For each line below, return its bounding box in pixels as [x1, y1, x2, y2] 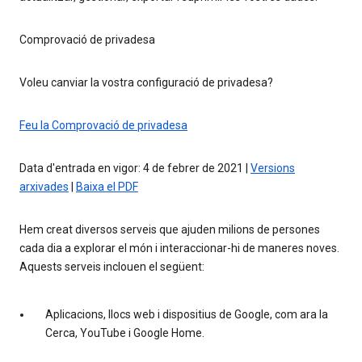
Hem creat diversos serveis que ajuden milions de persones [19, 223, 320, 237]
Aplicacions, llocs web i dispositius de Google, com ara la [45, 308, 328, 322]
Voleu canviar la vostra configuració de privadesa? [19, 76, 273, 90]
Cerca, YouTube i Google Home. [45, 326, 204, 340]
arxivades [19, 180, 69, 194]
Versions [250, 162, 295, 175]
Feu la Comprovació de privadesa [19, 119, 187, 133]
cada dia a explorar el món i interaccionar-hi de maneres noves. [19, 242, 339, 255]
